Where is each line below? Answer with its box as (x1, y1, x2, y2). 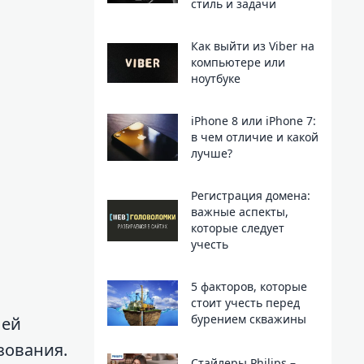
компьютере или (190, 54, 285, 71)
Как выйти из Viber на (190, 38, 314, 54)
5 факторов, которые (190, 279, 307, 295)
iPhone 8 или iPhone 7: (190, 113, 316, 129)
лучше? (190, 145, 232, 162)
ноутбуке (190, 71, 240, 87)
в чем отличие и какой (190, 129, 318, 145)
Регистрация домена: (190, 188, 310, 204)
